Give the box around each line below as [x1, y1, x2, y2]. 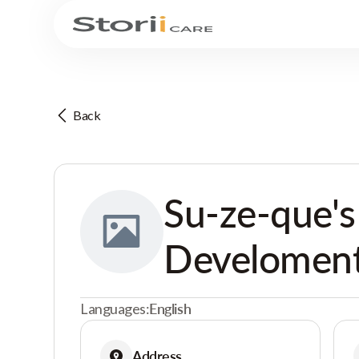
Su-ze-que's [163, 190, 356, 236]
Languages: [80, 300, 150, 317]
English [149, 300, 192, 317]
